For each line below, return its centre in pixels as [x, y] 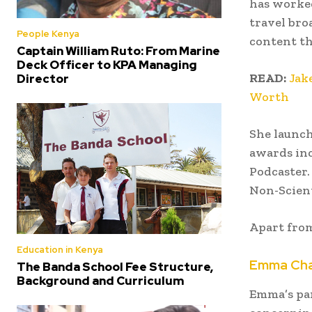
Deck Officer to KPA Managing [107, 64]
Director [43, 78]
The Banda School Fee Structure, [115, 267]
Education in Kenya [60, 250]
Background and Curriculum [100, 281]
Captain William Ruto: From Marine [118, 50]
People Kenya [48, 33]
